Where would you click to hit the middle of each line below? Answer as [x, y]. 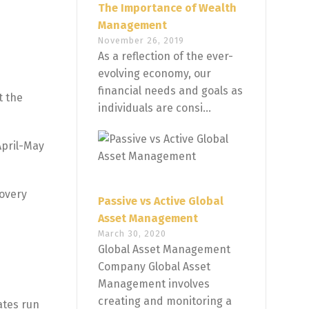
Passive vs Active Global [161, 201]
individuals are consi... [154, 108]
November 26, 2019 [141, 41]
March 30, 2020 [132, 234]
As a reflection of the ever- [166, 57]
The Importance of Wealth [167, 8]
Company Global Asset [154, 267]
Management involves [154, 284]
